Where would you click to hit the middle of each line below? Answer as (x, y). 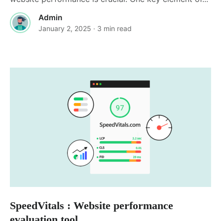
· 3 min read (112, 29)
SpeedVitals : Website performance (92, 206)
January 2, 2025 (65, 29)
